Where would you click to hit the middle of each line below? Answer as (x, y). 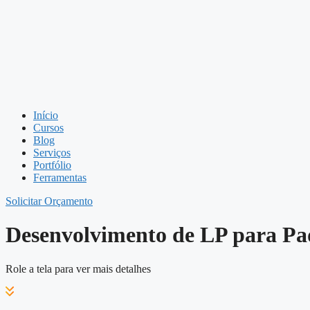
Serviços (52, 153)
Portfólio (52, 165)
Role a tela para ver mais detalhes (78, 268)
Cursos (48, 128)
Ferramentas (60, 177)
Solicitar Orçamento (49, 201)
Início (46, 115)
